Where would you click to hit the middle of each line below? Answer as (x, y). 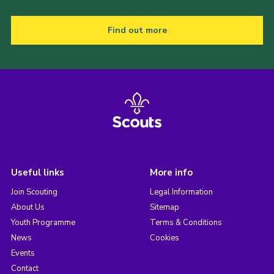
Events (23, 253)
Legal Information (181, 192)
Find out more (137, 30)
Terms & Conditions (186, 222)
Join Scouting (34, 192)
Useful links (37, 172)
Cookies (164, 238)
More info (171, 172)
